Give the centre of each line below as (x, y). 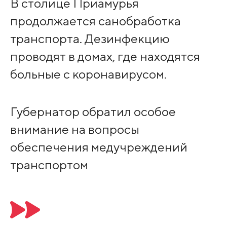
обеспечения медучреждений (99, 147)
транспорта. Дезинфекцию (90, 39)
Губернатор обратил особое (93, 112)
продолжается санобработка (95, 21)
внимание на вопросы (74, 129)
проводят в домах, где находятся (105, 56)
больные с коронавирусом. (88, 74)
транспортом (49, 165)
